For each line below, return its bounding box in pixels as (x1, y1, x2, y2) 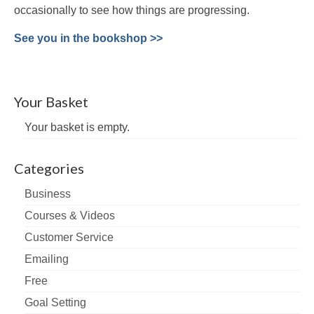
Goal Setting (25, 296, 86, 309)
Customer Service (25, 231, 114, 244)
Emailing (25, 253, 69, 266)
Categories (14, 160, 84, 177)
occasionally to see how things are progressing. (14, 4, 250, 17)
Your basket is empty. (25, 121, 130, 134)
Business (25, 188, 71, 200)
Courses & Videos (25, 210, 115, 222)
